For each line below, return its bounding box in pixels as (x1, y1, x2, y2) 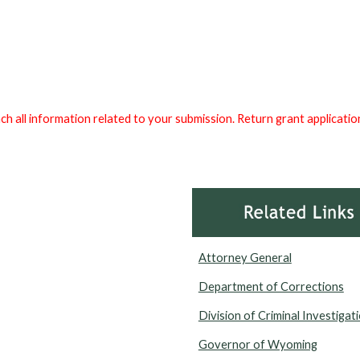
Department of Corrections (198, 280, 344, 294)
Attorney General (198, 251, 292, 265)
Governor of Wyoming (198, 337, 317, 352)
